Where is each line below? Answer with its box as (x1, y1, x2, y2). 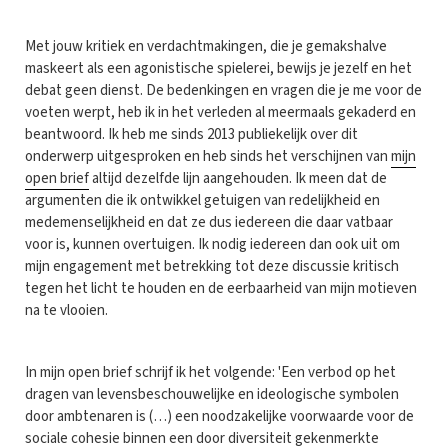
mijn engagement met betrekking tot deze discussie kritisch (25, 255, 399, 277)
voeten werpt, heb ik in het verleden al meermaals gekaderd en (25, 101, 416, 123)
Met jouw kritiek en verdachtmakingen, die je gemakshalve (25, 35, 387, 57)
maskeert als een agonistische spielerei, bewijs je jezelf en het (25, 57, 412, 79)
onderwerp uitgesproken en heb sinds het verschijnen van (25, 145, 391, 167)
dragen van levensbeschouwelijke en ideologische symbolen (25, 383, 399, 405)
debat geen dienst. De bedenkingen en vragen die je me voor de (25, 79, 422, 101)
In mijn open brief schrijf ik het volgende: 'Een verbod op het (25, 361, 396, 383)
